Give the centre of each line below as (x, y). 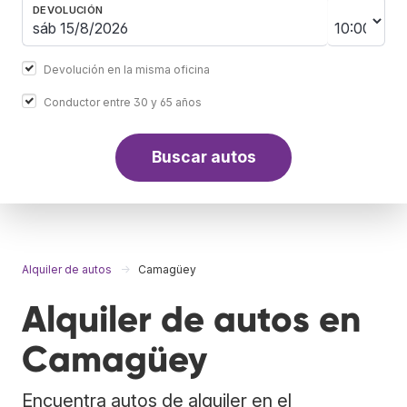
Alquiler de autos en (191, 319)
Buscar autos (203, 157)
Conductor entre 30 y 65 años (123, 102)
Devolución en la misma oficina (127, 69)
